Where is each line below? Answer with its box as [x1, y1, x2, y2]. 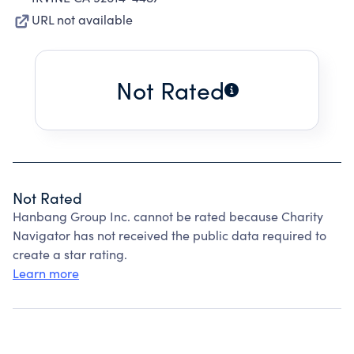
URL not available [32, 11, 133, 28]
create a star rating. [13, 246, 127, 262]
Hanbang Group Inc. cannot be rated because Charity [13, 208, 323, 224]
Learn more [13, 265, 79, 281]
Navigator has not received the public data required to [13, 227, 326, 243]
